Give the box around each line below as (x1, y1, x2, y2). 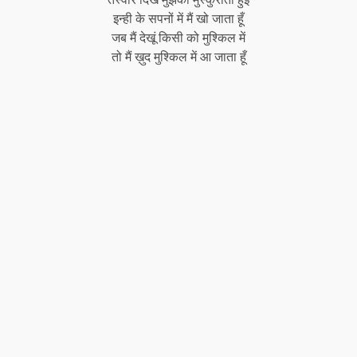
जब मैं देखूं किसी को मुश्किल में (112, 29, 245, 46)
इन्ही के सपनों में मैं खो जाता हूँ (113, 10, 244, 27)
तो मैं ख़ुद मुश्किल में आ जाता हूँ (111, 48, 246, 65)
